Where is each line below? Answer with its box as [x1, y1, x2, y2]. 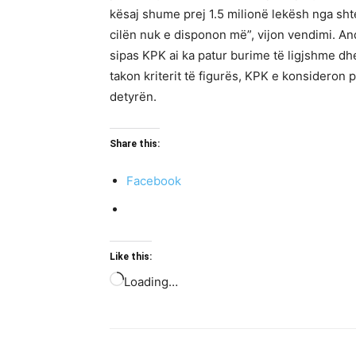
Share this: [110, 138, 160, 149]
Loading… [124, 274, 178, 289]
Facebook [126, 173, 181, 188]
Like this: [110, 251, 152, 262]
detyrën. [110, 89, 160, 104]
